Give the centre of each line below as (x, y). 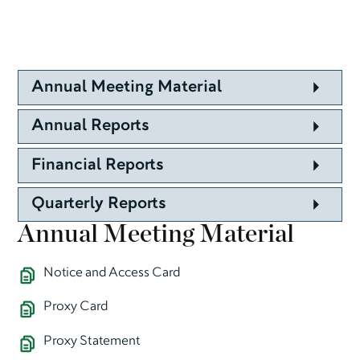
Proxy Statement (91, 341)
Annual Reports (90, 127)
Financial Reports (98, 165)
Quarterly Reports (99, 205)
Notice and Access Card (111, 273)
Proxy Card (75, 307)
